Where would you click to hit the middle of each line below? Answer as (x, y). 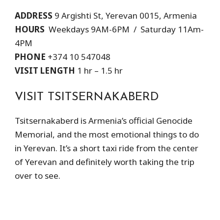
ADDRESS (34, 16)
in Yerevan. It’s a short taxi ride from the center (107, 148)
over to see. (38, 175)
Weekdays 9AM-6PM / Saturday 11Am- (124, 29)
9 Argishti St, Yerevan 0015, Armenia (125, 16)
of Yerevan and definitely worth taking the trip (105, 162)
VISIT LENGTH (45, 71)
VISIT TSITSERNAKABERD (87, 97)
